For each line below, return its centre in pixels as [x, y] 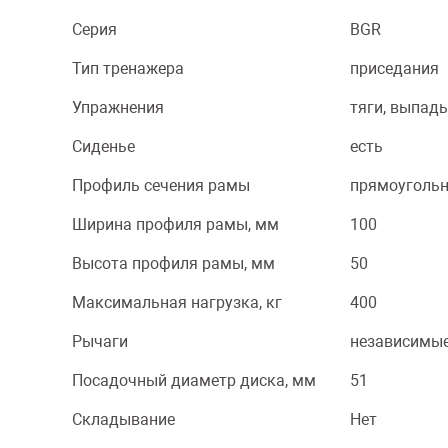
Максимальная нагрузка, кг [177, 302]
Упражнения [118, 107]
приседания [394, 68]
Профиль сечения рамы [161, 185]
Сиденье [103, 146]
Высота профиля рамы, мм [173, 263]
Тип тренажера [128, 68]
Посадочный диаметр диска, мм [194, 380]
